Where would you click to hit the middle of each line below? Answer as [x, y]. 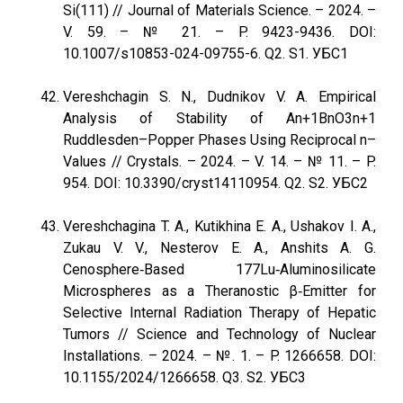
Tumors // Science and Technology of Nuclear [219, 334]
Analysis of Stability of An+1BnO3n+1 [219, 118]
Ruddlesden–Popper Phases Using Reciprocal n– [219, 140]
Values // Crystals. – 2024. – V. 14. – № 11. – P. [219, 161]
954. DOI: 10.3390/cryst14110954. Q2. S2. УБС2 [215, 183]
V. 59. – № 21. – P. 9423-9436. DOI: [219, 32]
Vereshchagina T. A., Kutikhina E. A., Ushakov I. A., [219, 226]
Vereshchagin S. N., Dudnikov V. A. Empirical [219, 97]
